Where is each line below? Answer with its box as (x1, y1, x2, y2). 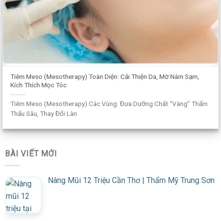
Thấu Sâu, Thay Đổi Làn (10, 109, 77, 117)
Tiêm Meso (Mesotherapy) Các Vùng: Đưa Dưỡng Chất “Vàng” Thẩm (10, 99, 208, 108)
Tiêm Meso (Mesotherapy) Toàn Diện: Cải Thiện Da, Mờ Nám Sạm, (10, 73, 200, 81)
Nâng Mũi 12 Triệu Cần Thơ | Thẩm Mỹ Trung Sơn (48, 176, 215, 185)
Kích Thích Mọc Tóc (10, 81, 67, 89)
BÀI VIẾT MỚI (5, 148, 57, 158)
